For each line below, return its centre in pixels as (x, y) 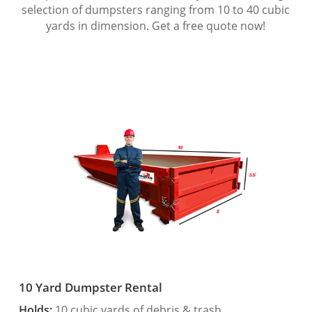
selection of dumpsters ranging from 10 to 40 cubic (156, 9)
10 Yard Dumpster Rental (90, 288)
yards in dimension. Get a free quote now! (156, 25)
